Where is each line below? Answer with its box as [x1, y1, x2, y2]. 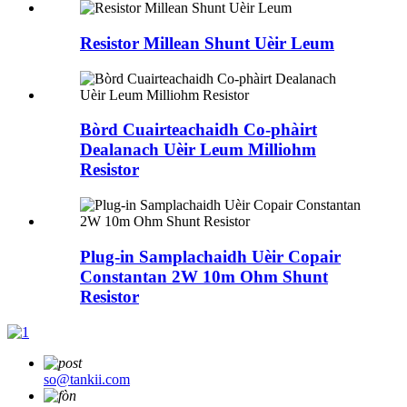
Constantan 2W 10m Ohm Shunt [80, 266, 328, 286]
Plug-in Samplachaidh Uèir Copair [80, 246, 341, 266]
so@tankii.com [44, 371, 130, 387]
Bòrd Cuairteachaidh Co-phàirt [80, 120, 317, 140]
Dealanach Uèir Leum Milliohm [80, 140, 316, 160]
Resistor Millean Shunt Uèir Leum [80, 34, 334, 54]
